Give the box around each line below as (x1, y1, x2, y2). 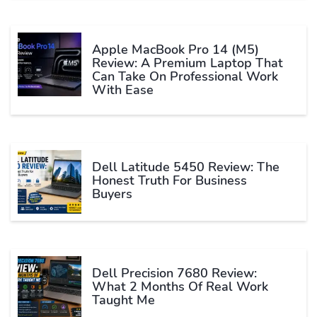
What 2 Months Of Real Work (92, 278, 268, 296)
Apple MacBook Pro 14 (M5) (92, 41, 259, 59)
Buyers (92, 185, 132, 203)
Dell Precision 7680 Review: (92, 265, 257, 282)
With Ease (92, 81, 154, 99)
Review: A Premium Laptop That (92, 54, 283, 72)
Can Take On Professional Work (92, 68, 278, 86)
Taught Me (92, 292, 155, 309)
